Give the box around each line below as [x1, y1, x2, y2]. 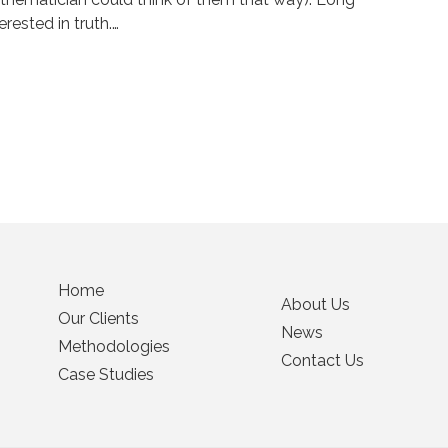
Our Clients [58, 308, 139, 328]
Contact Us [281, 350, 364, 370]
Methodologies [58, 336, 170, 356]
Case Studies [58, 364, 154, 384]
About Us [281, 294, 350, 314]
